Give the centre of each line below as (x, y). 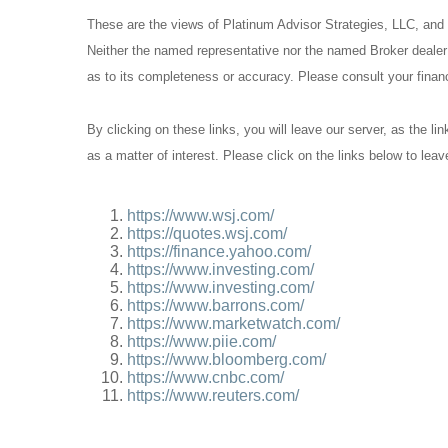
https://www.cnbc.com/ (205, 378)
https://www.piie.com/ (201, 342)
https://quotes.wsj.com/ (207, 234)
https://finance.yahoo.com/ (219, 252)
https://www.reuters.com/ (213, 396)
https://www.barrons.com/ (215, 306)
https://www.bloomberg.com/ (226, 360)
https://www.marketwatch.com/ (233, 324)
